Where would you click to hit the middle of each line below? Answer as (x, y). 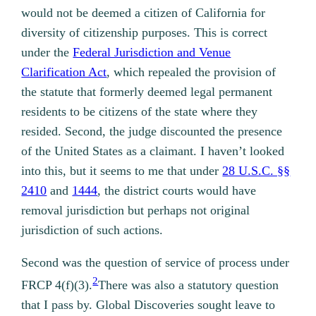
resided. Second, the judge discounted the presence (152, 132)
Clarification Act (64, 72)
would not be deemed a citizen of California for (144, 13)
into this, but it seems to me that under (122, 171)
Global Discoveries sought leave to (184, 305)
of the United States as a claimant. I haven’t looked (153, 151)
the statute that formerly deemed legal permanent (147, 92)
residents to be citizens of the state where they (140, 112)
